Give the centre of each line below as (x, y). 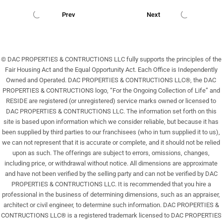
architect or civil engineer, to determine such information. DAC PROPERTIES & (111, 205)
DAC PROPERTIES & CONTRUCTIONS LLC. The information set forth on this (111, 111)
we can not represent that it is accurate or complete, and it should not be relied (111, 142)
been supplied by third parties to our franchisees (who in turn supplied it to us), (111, 132)
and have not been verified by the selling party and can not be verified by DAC (111, 174)
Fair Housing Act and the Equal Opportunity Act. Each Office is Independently (111, 70)
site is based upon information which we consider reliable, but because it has (111, 122)
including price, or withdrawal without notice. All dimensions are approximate (111, 163)
